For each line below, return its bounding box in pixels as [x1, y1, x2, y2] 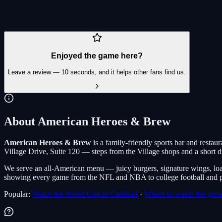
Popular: [4, 190, 32, 199]
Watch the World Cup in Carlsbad [32, 190, 138, 199]
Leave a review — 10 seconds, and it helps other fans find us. [8, 68, 186, 76]
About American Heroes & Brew [4, 115, 170, 128]
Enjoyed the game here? [51, 52, 143, 60]
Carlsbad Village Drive [4, 9, 76, 18]
